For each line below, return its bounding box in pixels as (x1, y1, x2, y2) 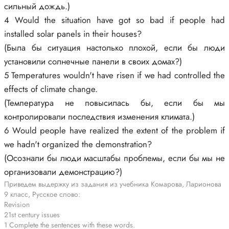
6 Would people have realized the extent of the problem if (4, 124, 225, 136)
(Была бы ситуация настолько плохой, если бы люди (4, 41, 225, 54)
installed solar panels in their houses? (4, 28, 142, 40)
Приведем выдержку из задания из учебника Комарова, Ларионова (4, 179, 221, 189)
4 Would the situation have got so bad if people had (4, 14, 225, 26)
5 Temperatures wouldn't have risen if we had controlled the (4, 69, 225, 81)
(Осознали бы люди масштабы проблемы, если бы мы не (4, 152, 225, 164)
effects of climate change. (4, 83, 98, 95)
